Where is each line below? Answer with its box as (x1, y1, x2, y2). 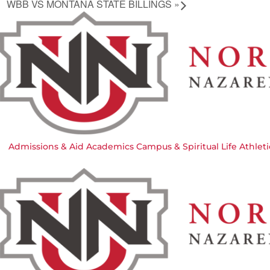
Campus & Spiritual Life (136, 141, 237, 152)
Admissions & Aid (8, 141, 84, 152)
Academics (86, 141, 134, 152)
